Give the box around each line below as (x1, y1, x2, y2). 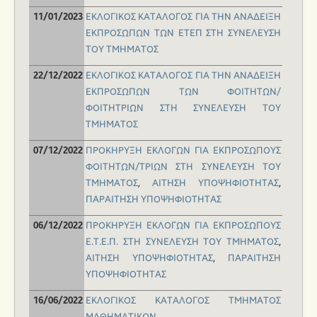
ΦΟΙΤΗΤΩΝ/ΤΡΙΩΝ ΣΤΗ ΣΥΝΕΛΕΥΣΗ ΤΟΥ (86, 161, 281, 173)
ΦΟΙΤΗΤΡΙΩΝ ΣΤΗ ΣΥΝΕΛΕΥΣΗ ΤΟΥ (86, 103, 281, 115)
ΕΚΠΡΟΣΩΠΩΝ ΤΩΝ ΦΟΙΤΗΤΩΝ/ (86, 86, 281, 98)
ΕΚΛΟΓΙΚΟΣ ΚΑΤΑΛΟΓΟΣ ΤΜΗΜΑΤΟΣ (86, 295, 281, 307)
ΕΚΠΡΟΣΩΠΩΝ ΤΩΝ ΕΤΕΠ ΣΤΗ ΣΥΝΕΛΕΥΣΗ (86, 28, 281, 40)
